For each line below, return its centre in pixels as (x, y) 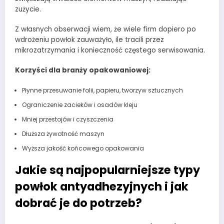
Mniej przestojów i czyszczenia (67, 119)
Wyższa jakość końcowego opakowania (83, 148)
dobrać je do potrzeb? (78, 203)
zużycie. (28, 9)
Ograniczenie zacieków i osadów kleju (79, 104)
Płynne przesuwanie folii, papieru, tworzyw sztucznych (102, 90)
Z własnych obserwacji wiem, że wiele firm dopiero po (105, 29)
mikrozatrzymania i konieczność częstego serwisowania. (110, 50)
